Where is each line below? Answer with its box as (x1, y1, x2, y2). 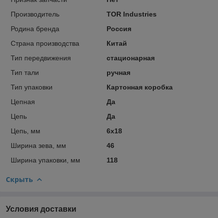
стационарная (106, 54, 155, 62)
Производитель (11, 10, 59, 18)
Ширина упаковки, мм (11, 156, 80, 164)
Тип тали (11, 68, 39, 76)
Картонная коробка (106, 83, 173, 91)
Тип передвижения (11, 54, 71, 62)
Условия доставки (6, 204, 76, 213)
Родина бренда (11, 24, 59, 33)
